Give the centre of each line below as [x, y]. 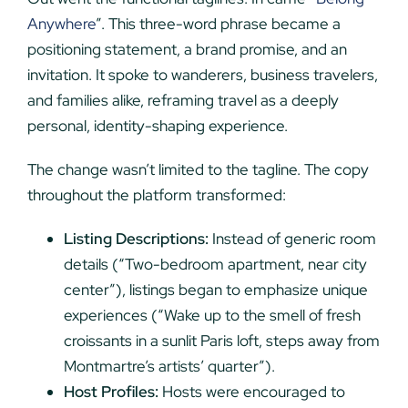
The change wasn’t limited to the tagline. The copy [198, 170]
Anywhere [61, 24]
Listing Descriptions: [136, 239]
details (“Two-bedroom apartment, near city [215, 265]
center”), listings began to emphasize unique [215, 290]
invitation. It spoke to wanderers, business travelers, [202, 75]
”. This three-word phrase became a [218, 24]
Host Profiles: [111, 392]
